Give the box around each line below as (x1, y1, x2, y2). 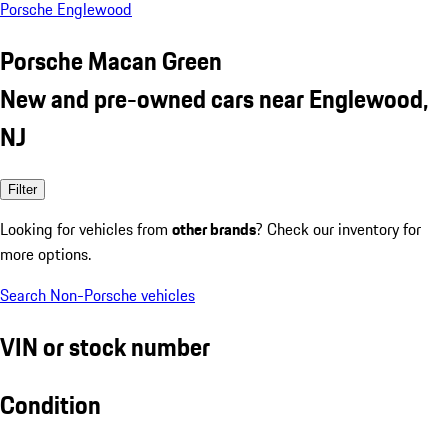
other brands (172, 216, 256, 241)
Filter (8, 181, 37, 197)
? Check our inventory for (256, 216, 421, 241)
